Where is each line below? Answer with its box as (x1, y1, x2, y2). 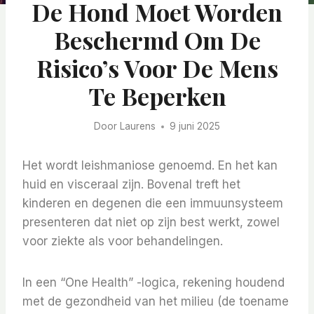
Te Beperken (88, 79, 226, 112)
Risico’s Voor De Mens (36, 51, 278, 84)
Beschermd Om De (53, 23, 261, 56)
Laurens (119, 121, 156, 132)
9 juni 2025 (169, 121, 220, 132)
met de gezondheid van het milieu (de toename (22, 294, 289, 309)
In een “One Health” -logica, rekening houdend (22, 275, 285, 290)
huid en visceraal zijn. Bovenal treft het (22, 177, 240, 192)
